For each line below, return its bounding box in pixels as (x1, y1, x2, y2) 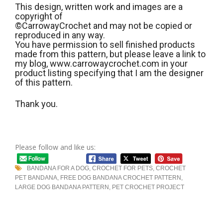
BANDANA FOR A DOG (27, 164, 89, 172)
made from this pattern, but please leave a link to (15, 49, 206, 60)
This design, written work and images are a (15, 1, 183, 12)
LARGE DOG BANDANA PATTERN (15, 183, 109, 191)
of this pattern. (15, 77, 73, 88)
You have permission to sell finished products (15, 39, 195, 50)
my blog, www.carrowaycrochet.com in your (15, 58, 188, 69)
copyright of (15, 11, 63, 22)
